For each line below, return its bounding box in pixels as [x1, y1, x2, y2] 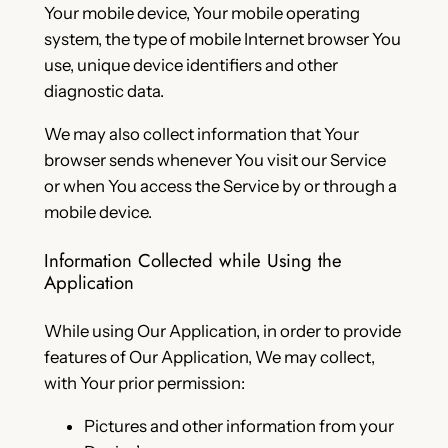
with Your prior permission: [43, 373, 245, 394]
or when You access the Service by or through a [43, 175, 397, 196]
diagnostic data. [43, 81, 164, 102]
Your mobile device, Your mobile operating [43, 3, 360, 24]
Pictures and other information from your [83, 416, 394, 437]
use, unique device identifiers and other [43, 55, 338, 76]
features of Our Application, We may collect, [43, 347, 375, 368]
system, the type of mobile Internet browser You [43, 29, 401, 50]
